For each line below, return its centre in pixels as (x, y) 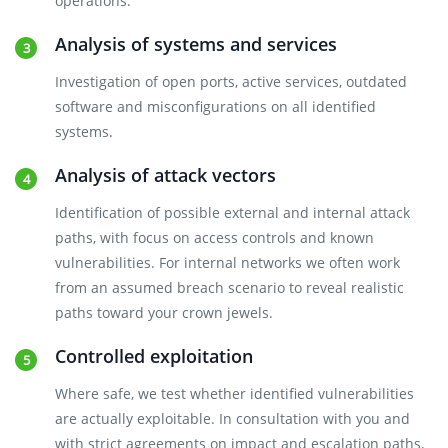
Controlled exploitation (154, 356)
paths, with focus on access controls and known (214, 237)
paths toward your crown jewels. (164, 312)
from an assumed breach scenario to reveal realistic (229, 287)
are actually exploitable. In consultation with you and (232, 418)
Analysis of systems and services (196, 44)
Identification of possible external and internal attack (232, 212)
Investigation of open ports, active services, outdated (231, 81)
